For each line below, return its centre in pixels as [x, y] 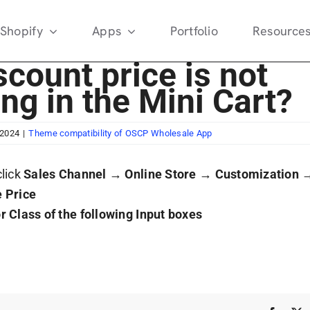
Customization [257, 174]
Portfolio [194, 31]
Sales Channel [65, 174]
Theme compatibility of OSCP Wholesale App [120, 133]
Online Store [161, 174]
